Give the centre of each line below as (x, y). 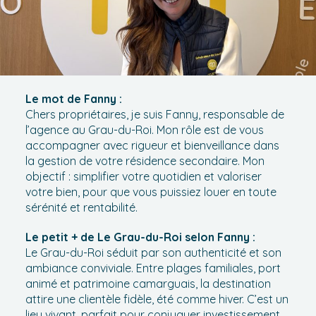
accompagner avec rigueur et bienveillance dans (152, 145)
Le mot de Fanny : (73, 99)
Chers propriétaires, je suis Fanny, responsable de (154, 114)
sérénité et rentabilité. (81, 207)
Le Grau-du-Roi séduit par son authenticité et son (153, 253)
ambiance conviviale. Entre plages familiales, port (153, 268)
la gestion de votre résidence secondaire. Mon (145, 161)
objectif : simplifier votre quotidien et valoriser (143, 176)
